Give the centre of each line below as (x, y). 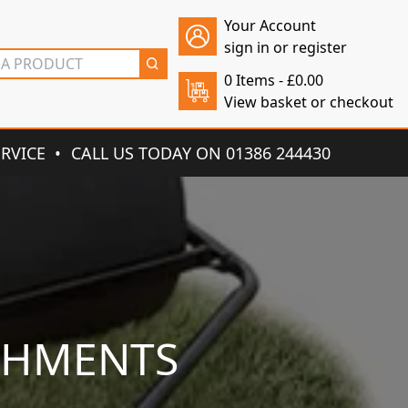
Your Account (270, 25)
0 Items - (255, 80)
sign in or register (286, 47)
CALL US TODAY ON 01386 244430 (201, 153)
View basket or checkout (309, 102)
